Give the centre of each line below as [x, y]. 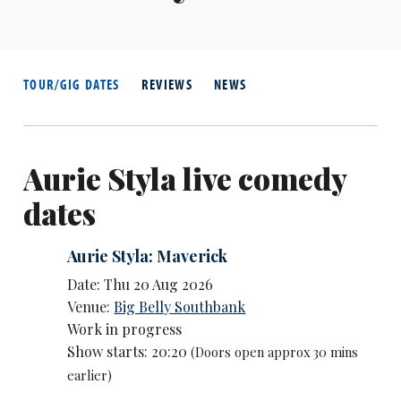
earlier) [90, 375]
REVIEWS [166, 85]
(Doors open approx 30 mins [275, 352]
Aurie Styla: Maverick [148, 256]
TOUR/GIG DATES [71, 85]
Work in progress [125, 329]
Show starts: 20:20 [129, 352]
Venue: [91, 307]
